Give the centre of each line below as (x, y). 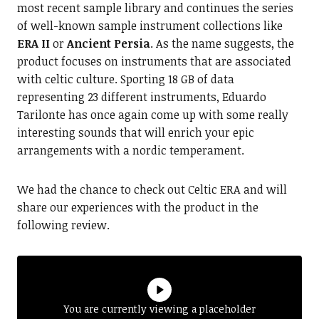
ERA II (33, 44)
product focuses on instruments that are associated (154, 62)
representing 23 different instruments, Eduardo (141, 97)
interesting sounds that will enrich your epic (135, 133)
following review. (63, 225)
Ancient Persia (108, 44)
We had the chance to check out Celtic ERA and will (152, 190)
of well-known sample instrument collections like (150, 26)
